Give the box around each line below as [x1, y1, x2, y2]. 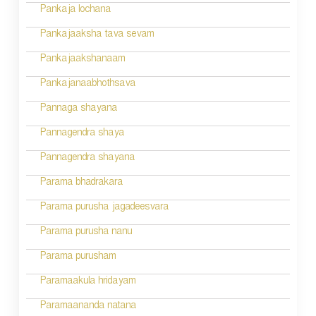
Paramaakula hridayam [39, 275, 135, 289]
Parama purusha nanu [39, 226, 132, 240]
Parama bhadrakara [39, 176, 123, 190]
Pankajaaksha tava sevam [39, 28, 154, 42]
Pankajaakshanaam [39, 53, 125, 67]
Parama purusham [39, 250, 116, 265]
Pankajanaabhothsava [39, 78, 135, 92]
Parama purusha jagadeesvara [39, 201, 169, 215]
